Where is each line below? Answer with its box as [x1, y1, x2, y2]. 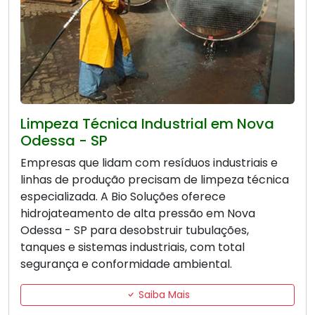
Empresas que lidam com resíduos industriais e [20, 155, 278, 172]
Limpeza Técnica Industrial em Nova [20, 114, 274, 134]
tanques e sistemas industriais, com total [20, 239, 245, 256]
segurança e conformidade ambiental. [20, 256, 232, 273]
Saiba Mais [135, 288, 190, 302]
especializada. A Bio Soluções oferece [20, 188, 226, 205]
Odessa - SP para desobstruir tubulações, [20, 222, 249, 239]
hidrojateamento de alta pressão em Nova [20, 205, 255, 222]
